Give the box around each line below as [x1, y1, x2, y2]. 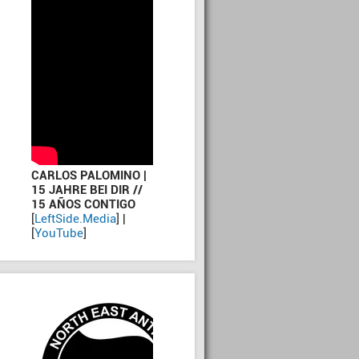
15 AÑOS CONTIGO [31, 197, 135, 212]
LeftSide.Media [34, 212, 116, 226]
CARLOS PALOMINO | [31, 168, 147, 183]
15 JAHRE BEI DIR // [31, 183, 143, 197]
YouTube [34, 226, 83, 240]
